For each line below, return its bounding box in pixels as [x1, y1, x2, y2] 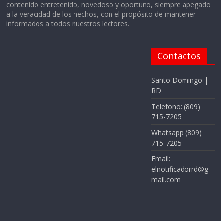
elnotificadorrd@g [151, 164, 208, 174]
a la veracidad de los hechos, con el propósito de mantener [6, 9, 196, 19]
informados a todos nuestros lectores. [6, 18, 130, 28]
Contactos [157, 49, 201, 62]
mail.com [151, 174, 181, 184]
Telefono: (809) [151, 101, 200, 111]
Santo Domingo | [151, 75, 208, 85]
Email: [151, 153, 170, 163]
